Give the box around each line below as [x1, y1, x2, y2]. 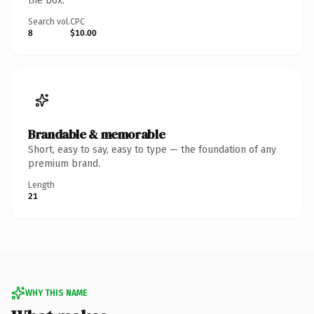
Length [28, 179, 55, 190]
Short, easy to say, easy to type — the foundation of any [28, 143, 276, 156]
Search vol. [28, 16, 70, 27]
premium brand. [28, 157, 100, 170]
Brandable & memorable [28, 125, 165, 143]
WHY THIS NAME [25, 287, 87, 298]
